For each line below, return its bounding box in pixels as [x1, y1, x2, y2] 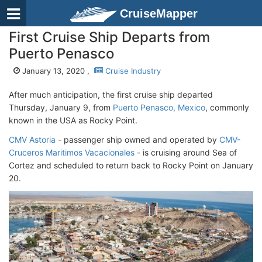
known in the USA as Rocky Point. [9, 115, 137, 125]
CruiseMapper [120, 7, 198, 20]
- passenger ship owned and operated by [56, 135, 219, 144]
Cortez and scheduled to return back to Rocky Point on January [9, 160, 253, 170]
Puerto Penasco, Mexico [113, 102, 205, 112]
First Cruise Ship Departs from [9, 29, 210, 46]
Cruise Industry [103, 66, 161, 75]
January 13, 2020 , [20, 66, 94, 75]
